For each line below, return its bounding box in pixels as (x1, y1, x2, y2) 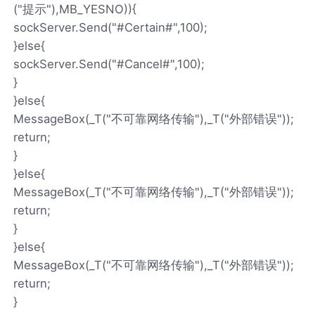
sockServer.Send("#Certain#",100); (13, 20, 208, 34)
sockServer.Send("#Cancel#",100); (13, 56, 205, 71)
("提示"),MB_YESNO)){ (13, 1, 137, 16)
